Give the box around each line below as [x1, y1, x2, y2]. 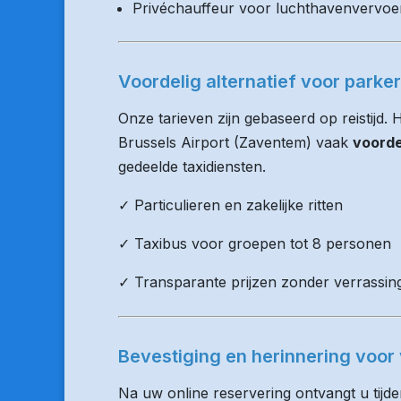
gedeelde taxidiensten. [118, 158, 266, 175]
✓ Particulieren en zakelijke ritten [118, 196, 343, 214]
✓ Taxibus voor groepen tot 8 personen [118, 235, 391, 252]
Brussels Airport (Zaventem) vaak [118, 133, 353, 151]
